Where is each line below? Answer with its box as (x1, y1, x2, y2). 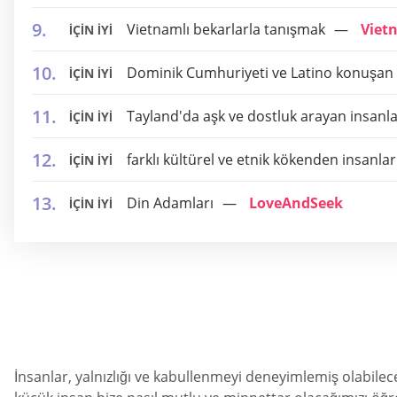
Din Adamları (127, 193, 214, 213)
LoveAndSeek (249, 193, 343, 213)
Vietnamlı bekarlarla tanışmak (127, 19, 325, 39)
